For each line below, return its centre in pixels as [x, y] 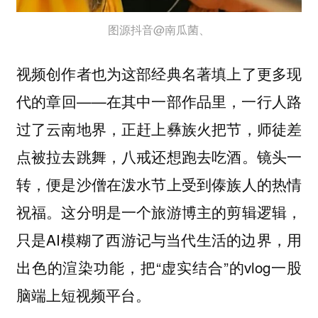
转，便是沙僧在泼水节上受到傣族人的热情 [159, 183]
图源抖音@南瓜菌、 [159, 30]
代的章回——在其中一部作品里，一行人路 [159, 100]
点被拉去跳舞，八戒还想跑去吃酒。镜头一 [159, 156]
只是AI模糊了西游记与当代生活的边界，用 [159, 239]
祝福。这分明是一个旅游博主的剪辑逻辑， [159, 211]
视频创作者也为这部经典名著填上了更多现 [159, 73]
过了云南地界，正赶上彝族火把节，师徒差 [159, 128]
